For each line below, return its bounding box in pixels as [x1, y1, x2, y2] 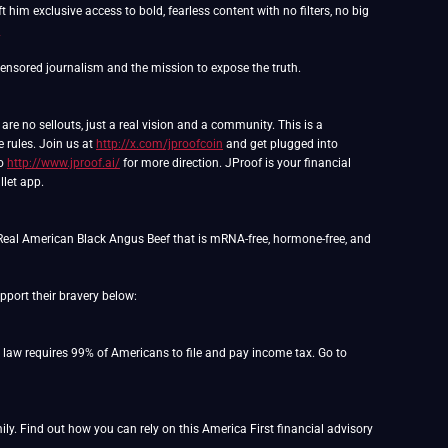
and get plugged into [223, 137, 338, 151]
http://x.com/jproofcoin [96, 137, 223, 151]
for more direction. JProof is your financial [120, 156, 351, 170]
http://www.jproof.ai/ [7, 156, 120, 170]
